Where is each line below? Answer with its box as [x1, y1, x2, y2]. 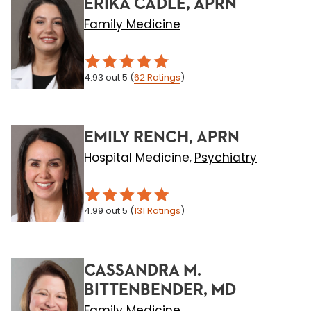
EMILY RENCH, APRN [84, 129, 239, 146]
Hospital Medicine [84, 149, 190, 166]
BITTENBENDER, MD [84, 282, 236, 299]
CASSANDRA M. [84, 262, 201, 279]
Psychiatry [194, 149, 257, 166]
